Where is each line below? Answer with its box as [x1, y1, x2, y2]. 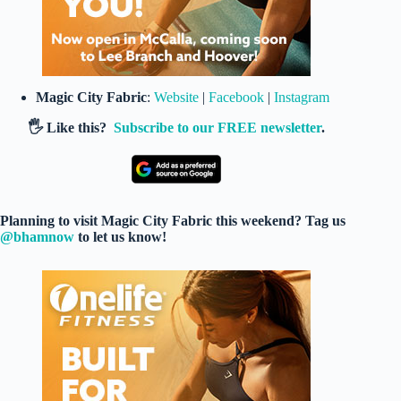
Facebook [209, 90, 264, 106]
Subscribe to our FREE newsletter [114, 120, 322, 136]
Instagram [274, 90, 329, 106]
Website [154, 90, 199, 106]
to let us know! [78, 229, 166, 245]
